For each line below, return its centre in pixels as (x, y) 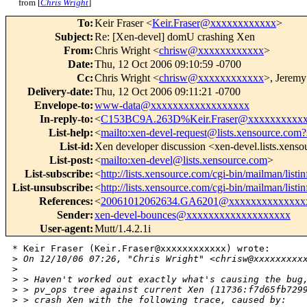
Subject (72, 37)
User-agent (65, 229)
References (64, 201)
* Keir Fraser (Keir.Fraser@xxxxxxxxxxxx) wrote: (141, 249)
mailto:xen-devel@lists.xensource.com (184, 160)
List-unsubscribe (51, 188)
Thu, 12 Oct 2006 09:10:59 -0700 (168, 64)
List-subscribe (57, 174)
